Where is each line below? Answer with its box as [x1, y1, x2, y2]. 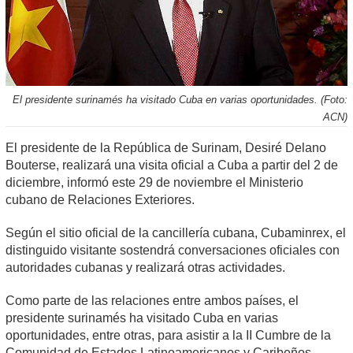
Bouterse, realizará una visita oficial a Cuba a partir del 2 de [6, 158, 339, 172]
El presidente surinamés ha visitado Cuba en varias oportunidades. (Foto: [12, 93, 347, 106]
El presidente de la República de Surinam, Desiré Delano [6, 140, 327, 154]
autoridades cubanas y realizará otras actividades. [6, 260, 286, 274]
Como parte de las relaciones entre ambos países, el [6, 293, 299, 307]
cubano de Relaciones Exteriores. [6, 192, 195, 206]
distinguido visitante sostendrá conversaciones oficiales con [6, 243, 340, 257]
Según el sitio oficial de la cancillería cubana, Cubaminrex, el [6, 225, 347, 240]
